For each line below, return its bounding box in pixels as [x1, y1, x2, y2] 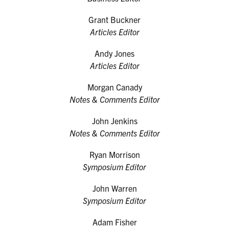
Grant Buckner [88, 14, 141, 25]
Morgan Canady [87, 82, 142, 92]
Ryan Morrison [89, 149, 140, 159]
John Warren [92, 183, 137, 193]
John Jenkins [91, 116, 138, 126]
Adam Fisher [92, 217, 137, 227]
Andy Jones [95, 48, 134, 58]
